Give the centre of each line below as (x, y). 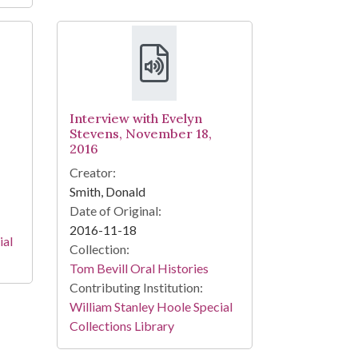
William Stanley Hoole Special (151, 307)
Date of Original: (115, 211)
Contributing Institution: (136, 288)
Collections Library (121, 326)
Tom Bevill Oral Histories (139, 268)
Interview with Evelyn (135, 119)
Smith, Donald (107, 192)
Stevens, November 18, (140, 134)
